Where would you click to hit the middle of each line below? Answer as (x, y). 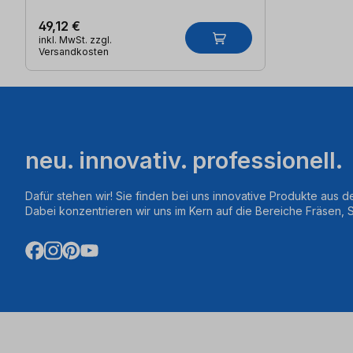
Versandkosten (74, 51)
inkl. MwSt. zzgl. (75, 39)
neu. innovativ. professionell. (184, 160)
